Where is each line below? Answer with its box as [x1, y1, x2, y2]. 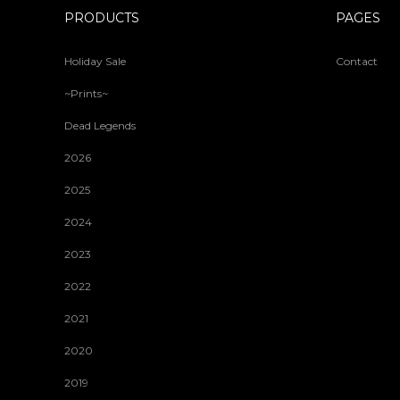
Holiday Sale [64, 54, 126, 68]
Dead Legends [64, 119, 136, 132]
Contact [336, 54, 378, 68]
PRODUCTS [64, 10, 139, 26]
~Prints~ [64, 87, 108, 100]
